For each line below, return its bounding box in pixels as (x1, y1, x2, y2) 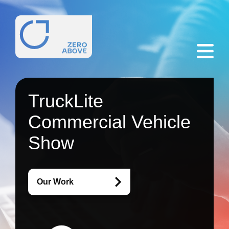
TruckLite (28, 90, 103, 111)
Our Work (37, 177, 74, 186)
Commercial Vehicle (28, 111, 191, 132)
